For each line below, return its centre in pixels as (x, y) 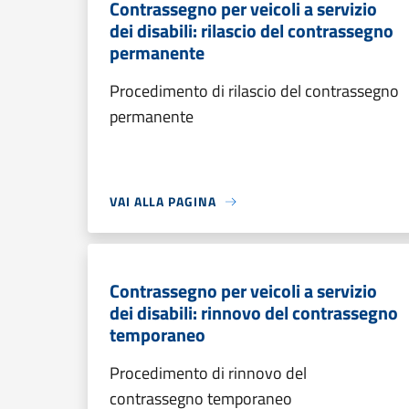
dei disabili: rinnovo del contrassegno (254, 313)
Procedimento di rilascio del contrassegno (254, 91)
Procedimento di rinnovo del (208, 373)
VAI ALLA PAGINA (163, 201)
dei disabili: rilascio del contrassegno (252, 31)
